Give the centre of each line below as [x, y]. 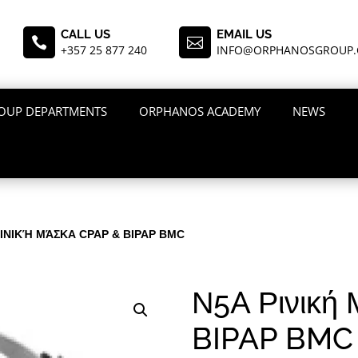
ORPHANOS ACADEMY [200, 111]
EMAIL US [244, 35]
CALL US [85, 35]
